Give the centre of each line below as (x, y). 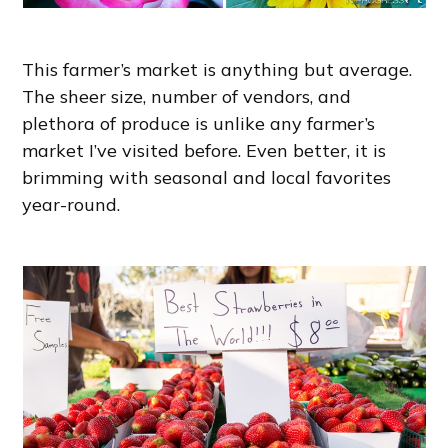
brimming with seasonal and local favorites (207, 178)
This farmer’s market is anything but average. (217, 70)
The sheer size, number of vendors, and (187, 97)
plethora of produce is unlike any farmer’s (199, 124)
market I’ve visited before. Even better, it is (204, 151)
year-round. (71, 205)
